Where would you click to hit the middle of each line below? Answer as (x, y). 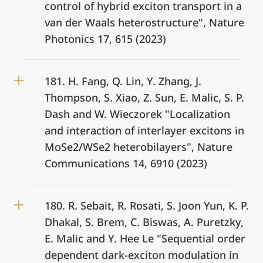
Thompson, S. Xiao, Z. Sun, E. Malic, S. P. (144, 97)
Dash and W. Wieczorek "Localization (137, 114)
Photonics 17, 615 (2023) (105, 39)
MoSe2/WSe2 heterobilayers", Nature (139, 147)
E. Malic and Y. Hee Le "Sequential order (145, 238)
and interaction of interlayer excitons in (144, 130)
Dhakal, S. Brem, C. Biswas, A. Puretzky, (144, 222)
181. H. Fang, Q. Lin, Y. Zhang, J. (123, 81)
